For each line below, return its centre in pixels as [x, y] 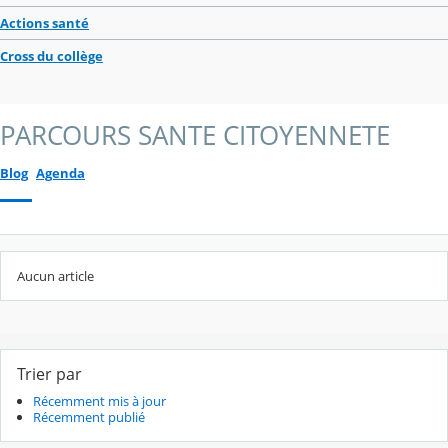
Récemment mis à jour [99, 400]
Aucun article [55, 275]
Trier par [49, 373]
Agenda [60, 172]
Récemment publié [89, 416]
